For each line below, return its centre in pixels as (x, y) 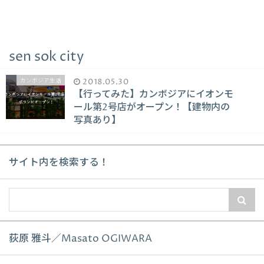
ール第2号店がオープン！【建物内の (152, 107)
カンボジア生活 (41, 81)
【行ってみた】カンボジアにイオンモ (154, 94)
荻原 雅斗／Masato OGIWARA (80, 239)
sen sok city (46, 57)
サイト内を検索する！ (59, 163)
